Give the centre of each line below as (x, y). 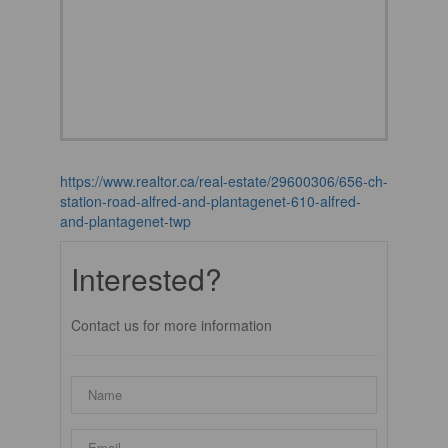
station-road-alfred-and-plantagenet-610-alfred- (210, 200)
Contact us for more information (171, 324)
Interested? (146, 278)
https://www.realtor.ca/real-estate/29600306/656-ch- (223, 180)
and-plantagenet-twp (125, 220)
